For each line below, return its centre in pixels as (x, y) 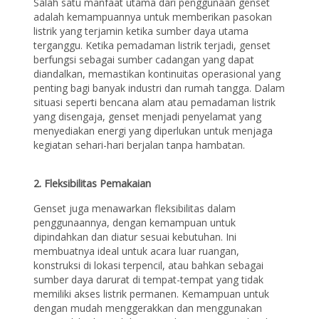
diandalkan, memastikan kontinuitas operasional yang (157, 73)
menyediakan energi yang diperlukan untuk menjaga (153, 130)
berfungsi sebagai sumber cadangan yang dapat (144, 59)
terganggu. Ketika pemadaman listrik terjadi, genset (152, 45)
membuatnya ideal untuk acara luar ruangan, (137, 251)
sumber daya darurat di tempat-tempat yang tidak (149, 280)
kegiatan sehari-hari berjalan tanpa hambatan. (140, 145)
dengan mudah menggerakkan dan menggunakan (148, 308)
